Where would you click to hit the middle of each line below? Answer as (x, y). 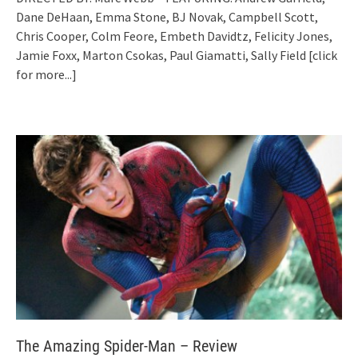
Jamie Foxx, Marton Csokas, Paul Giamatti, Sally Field (162, 55)
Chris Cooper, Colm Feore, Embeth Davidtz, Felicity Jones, (174, 36)
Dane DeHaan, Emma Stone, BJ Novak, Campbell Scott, (167, 16)
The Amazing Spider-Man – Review (127, 346)
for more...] (46, 74)
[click (323, 55)
